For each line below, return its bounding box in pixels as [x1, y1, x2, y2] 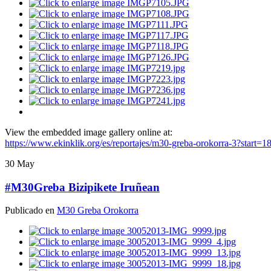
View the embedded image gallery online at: [5, 126, 172, 137]
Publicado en [5, 205, 57, 216]
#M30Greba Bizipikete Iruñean [5, 180, 160, 194]
